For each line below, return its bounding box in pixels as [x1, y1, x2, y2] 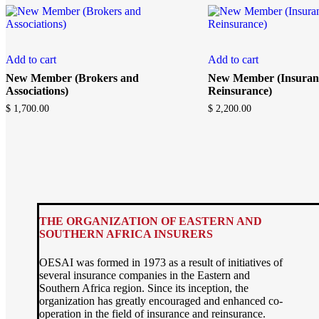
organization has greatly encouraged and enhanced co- [39, 294, 283, 307]
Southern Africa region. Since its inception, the [39, 281, 249, 294]
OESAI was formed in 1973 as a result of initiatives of [39, 256, 283, 268]
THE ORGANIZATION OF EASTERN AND [39, 214, 262, 227]
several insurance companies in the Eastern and [39, 268, 250, 281]
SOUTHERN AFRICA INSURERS [39, 227, 213, 240]
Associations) [6, 84, 68, 97]
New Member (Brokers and [6, 71, 139, 84]
